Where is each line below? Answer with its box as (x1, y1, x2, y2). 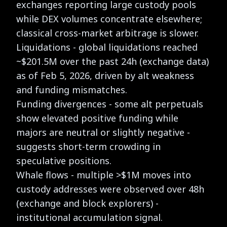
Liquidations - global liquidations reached (16, 41, 198, 53)
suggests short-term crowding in (16, 140, 161, 153)
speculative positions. (16, 154, 111, 167)
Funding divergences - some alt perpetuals (16, 97, 203, 110)
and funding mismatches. (16, 83, 127, 96)
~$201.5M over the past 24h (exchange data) (16, 55, 209, 67)
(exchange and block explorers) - (16, 197, 159, 209)
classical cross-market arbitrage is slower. (16, 26, 199, 39)
